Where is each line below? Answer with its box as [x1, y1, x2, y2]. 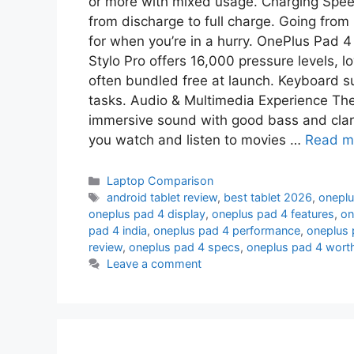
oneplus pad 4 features [212, 207, 334, 221]
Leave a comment [107, 257, 202, 271]
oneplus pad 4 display [88, 207, 205, 221]
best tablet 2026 [224, 190, 313, 205]
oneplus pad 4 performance [153, 224, 300, 238]
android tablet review [107, 190, 218, 205]
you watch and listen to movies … [88, 131, 305, 148]
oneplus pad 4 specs [129, 240, 240, 254]
